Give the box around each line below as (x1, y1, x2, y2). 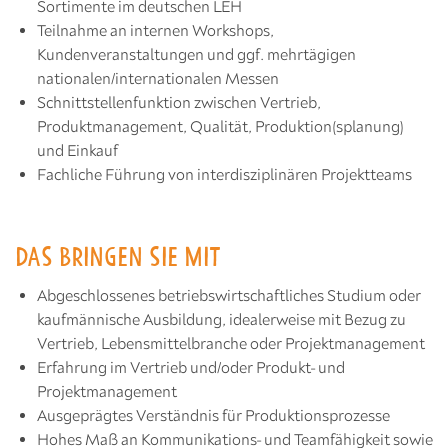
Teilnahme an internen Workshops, (37, 21, 274, 39)
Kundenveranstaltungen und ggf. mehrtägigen (37, 45, 356, 63)
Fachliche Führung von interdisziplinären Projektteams (37, 165, 412, 183)
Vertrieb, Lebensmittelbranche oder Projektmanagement (37, 334, 425, 352)
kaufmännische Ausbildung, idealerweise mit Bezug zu (37, 310, 406, 328)
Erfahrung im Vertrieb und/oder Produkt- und (37, 358, 345, 376)
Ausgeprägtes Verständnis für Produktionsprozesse (37, 406, 390, 424)
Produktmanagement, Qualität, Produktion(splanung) (37, 117, 404, 135)
